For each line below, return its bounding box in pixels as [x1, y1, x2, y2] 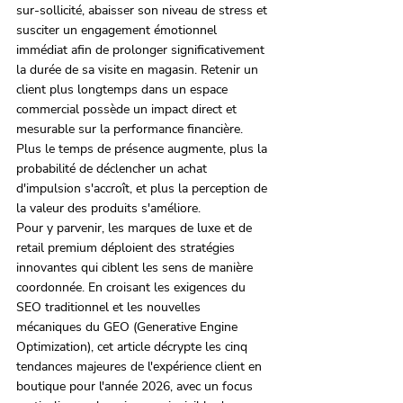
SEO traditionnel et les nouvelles [16, 299, 204, 317]
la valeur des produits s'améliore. [16, 200, 201, 218]
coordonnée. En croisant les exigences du [16, 279, 249, 297]
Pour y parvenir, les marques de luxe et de [16, 219, 255, 237]
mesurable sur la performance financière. [16, 121, 246, 139]
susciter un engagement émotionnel [16, 22, 220, 40]
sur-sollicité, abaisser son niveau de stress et [16, 2, 271, 20]
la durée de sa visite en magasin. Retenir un [16, 61, 262, 79]
